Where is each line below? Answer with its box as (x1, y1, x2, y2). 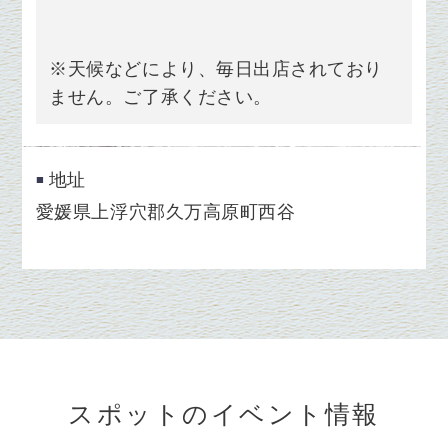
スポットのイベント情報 (68, 400, 380, 428)
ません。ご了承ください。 (49, 86, 272, 107)
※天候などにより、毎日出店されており (49, 58, 383, 79)
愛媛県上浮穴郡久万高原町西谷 (35, 202, 296, 222)
